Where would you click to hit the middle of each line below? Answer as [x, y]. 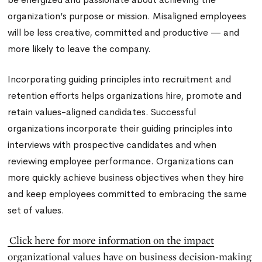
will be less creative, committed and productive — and [124, 32]
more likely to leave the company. [80, 49]
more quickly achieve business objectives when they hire [126, 177]
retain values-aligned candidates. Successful [102, 112]
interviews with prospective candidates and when [112, 145]
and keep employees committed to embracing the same [127, 194]
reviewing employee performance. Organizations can [121, 161]
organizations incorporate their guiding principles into [120, 128]
